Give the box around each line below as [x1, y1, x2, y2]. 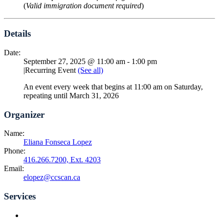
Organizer [4, 109, 44, 120]
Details [4, 28, 31, 39]
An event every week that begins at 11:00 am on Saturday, [23, 82, 203, 91]
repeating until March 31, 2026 [23, 91, 119, 100]
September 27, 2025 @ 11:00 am [23, 57, 125, 66]
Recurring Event [25, 66, 78, 74]
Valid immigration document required [26, 1, 141, 10]
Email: [4, 164, 24, 173]
